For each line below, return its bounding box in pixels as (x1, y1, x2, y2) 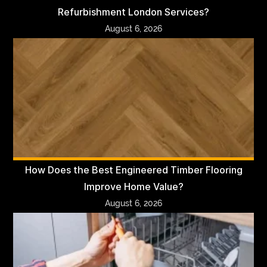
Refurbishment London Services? (58, 6, 209, 18)
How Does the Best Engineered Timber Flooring (24, 164, 243, 176)
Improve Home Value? (83, 181, 184, 193)
